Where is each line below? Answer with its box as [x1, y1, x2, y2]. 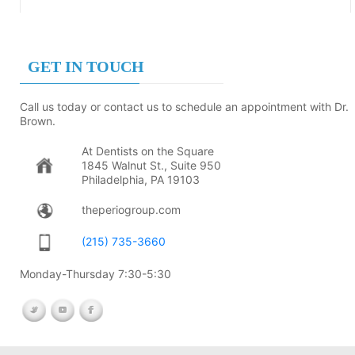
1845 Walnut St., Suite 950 [81, 158, 221, 173]
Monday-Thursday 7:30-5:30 [19, 267, 171, 281]
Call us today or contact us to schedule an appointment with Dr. [20, 100, 349, 114]
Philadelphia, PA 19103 [81, 173, 200, 187]
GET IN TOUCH [28, 58, 144, 76]
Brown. [20, 114, 55, 128]
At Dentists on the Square [81, 144, 214, 158]
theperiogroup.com [81, 203, 181, 217]
